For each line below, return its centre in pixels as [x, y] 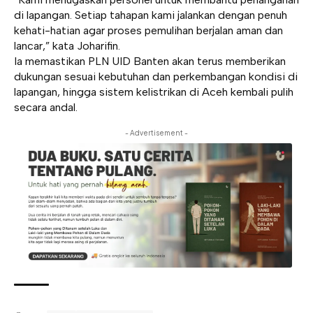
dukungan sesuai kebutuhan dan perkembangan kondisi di [156, 77]
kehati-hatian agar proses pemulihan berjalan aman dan [148, 31]
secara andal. [46, 108]
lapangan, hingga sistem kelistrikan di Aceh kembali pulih [154, 92]
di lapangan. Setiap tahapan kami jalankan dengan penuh [151, 15]
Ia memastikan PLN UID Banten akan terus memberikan [150, 61]
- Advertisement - [156, 133]
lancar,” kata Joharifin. [67, 46]
